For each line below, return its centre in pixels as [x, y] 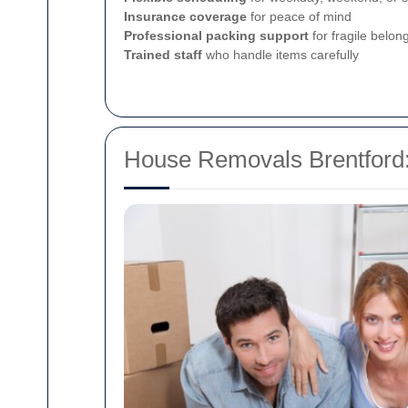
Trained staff [163, 55]
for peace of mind [299, 16]
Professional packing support [216, 36]
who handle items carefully [280, 55]
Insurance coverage [185, 16]
